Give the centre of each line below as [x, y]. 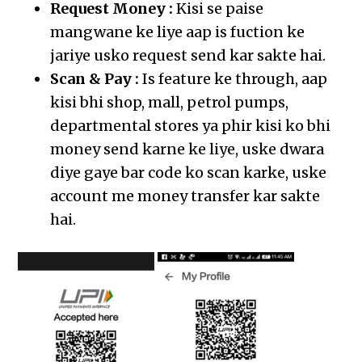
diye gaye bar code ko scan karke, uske [189, 173]
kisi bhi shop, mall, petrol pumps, [170, 103]
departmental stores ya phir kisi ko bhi [191, 126]
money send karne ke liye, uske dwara [187, 149]
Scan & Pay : [95, 79]
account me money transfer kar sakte [185, 196]
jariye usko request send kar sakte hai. [188, 56]
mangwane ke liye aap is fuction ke [178, 32]
